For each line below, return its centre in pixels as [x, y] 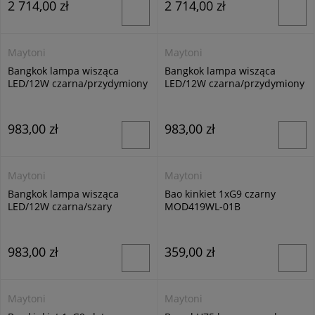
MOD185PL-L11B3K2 [55, 219]
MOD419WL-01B [202, 206]
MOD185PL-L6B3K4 [52, 96]
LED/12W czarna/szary [60, 206]
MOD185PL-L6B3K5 [209, 96]
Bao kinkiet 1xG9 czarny [220, 194]
